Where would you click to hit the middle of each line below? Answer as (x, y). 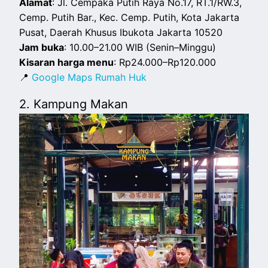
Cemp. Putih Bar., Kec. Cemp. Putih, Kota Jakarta (130, 18)
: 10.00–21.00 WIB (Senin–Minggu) (140, 48)
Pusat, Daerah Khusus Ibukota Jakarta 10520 (121, 33)
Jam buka (42, 48)
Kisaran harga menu (67, 63)
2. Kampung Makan (74, 104)
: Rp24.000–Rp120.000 (165, 63)
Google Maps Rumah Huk (89, 77)
